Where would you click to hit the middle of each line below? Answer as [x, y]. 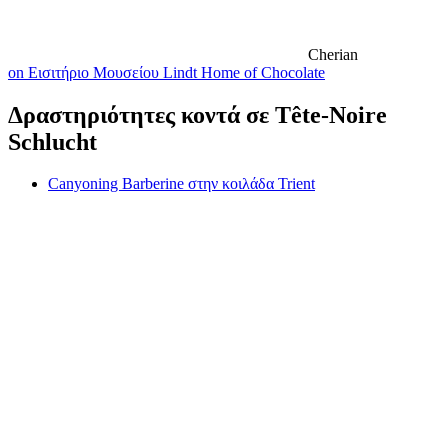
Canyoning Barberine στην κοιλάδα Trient [181, 184]
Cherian [333, 54]
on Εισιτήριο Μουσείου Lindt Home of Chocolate [166, 72]
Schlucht [52, 141]
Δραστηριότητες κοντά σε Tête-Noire [197, 114]
